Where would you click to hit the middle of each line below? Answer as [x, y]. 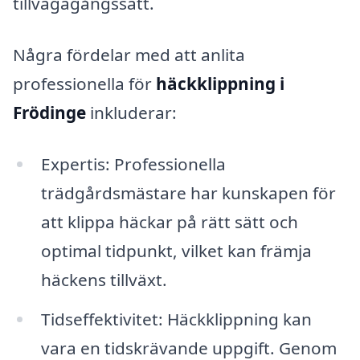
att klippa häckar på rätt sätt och [169, 221]
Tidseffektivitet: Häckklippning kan [176, 319]
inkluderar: [131, 112]
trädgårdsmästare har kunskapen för [188, 192]
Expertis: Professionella [133, 164]
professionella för [84, 83]
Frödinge [49, 112]
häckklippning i [220, 83]
